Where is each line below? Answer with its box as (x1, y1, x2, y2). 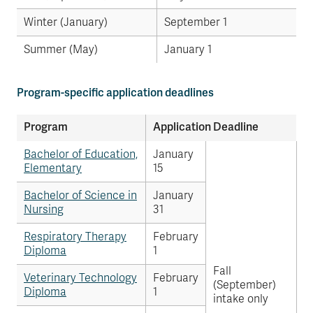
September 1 (164, 15, 227, 29)
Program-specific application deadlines (17, 85, 214, 100)
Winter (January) (24, 15, 108, 29)
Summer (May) (24, 43, 98, 57)
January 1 (164, 43, 212, 57)
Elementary (24, 161, 82, 175)
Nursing (24, 203, 64, 217)
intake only (213, 292, 268, 306)
